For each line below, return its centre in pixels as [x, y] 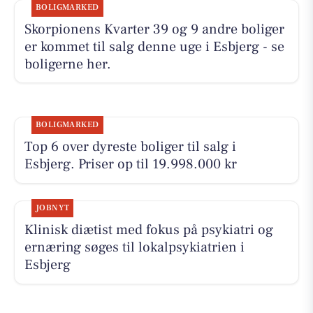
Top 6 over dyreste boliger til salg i [130, 147]
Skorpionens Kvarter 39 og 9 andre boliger [154, 29]
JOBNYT [52, 208]
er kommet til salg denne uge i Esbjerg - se [154, 46]
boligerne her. [67, 64]
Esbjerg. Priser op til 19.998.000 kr [130, 165]
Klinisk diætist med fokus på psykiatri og [148, 230]
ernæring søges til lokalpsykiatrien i [134, 248]
